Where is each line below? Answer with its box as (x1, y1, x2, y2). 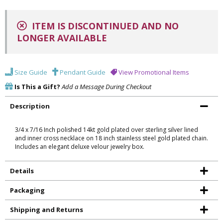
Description (10, 101, 50, 111)
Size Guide (13, 67, 47, 77)
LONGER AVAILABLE (17, 31, 107, 44)
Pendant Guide (58, 67, 106, 77)
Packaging (10, 185, 45, 195)
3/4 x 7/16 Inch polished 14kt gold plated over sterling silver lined (15, 125, 198, 134)
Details (10, 166, 34, 175)
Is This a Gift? (14, 82, 60, 91)
